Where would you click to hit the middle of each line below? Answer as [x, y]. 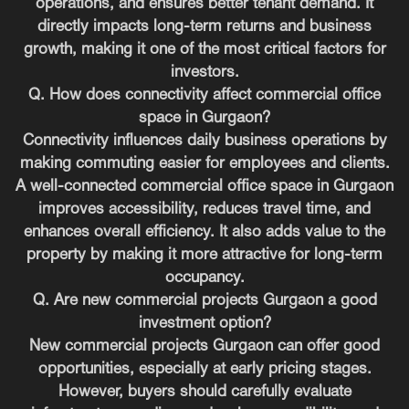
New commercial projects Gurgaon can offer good [204, 346]
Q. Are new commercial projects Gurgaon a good [204, 300]
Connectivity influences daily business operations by [204, 141]
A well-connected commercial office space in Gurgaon [204, 186]
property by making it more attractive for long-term [204, 255]
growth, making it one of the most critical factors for [204, 49]
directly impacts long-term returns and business [204, 26]
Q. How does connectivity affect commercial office [204, 95]
